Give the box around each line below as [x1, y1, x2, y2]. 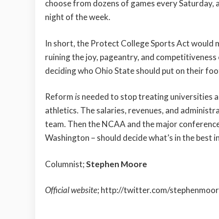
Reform [45, 91, 75, 102]
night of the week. [45, 12, 110, 22]
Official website [45, 185, 97, 196]
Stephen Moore [86, 158, 147, 169]
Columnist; [45, 158, 86, 169]
